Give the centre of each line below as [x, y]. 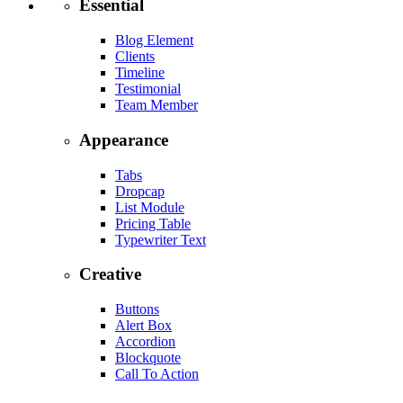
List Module [150, 207]
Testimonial [148, 89]
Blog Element [154, 40]
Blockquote [148, 358]
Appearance [124, 139]
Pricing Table [153, 223]
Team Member [157, 105]
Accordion [145, 342]
